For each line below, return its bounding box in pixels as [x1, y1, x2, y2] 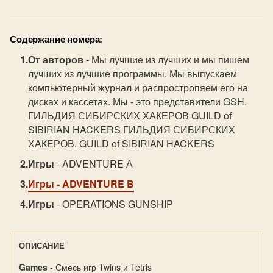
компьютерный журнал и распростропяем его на [28, 80, 249, 94]
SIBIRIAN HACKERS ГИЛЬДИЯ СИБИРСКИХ [28, 122, 236, 136]
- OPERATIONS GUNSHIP [54, 197, 174, 211]
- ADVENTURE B [54, 177, 135, 191]
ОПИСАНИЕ [19, 239, 65, 251]
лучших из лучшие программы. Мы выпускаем [28, 66, 238, 80]
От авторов [28, 52, 84, 66]
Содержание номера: [10, 32, 103, 46]
